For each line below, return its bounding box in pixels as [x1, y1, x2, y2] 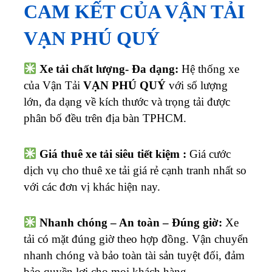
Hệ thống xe [178, 62, 240, 75]
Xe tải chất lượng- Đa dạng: [39, 62, 179, 75]
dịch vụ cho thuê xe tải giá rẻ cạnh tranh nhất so [24, 163, 246, 177]
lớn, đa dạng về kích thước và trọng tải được [24, 95, 230, 108]
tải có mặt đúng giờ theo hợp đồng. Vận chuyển [24, 232, 248, 245]
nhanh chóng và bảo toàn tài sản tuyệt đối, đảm [24, 248, 245, 262]
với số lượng [166, 78, 228, 92]
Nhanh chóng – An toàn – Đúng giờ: [39, 216, 223, 229]
